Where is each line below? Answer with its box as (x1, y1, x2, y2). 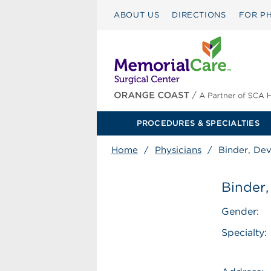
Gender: (221, 206, 260, 217)
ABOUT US (114, 10, 160, 19)
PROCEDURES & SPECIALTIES (136, 119, 260, 128)
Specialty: (221, 227, 267, 238)
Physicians (155, 145, 201, 155)
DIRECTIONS (172, 10, 226, 19)
